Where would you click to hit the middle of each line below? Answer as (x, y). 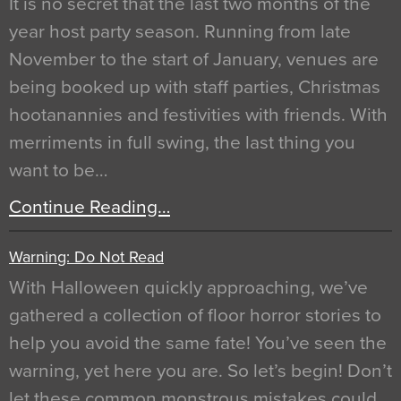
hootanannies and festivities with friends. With (198, 115)
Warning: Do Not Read (86, 256)
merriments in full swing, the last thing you (182, 142)
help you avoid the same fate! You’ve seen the (198, 343)
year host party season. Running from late (180, 31)
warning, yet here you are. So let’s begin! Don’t (200, 371)
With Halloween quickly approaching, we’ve (188, 287)
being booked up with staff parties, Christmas (195, 87)
